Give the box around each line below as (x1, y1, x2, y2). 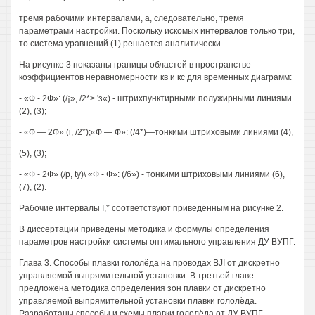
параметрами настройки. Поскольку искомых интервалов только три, (19, 26, 295, 36)
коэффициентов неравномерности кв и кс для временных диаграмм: (19, 72, 292, 82)
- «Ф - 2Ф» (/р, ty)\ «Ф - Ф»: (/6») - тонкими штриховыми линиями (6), (19, 169, 285, 179)
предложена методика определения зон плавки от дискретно (19, 283, 266, 293)
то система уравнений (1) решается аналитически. (19, 39, 223, 49)
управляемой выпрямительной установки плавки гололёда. (19, 296, 257, 306)
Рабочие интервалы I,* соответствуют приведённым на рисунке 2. (19, 203, 283, 213)
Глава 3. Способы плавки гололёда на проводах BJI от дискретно (19, 258, 280, 268)
